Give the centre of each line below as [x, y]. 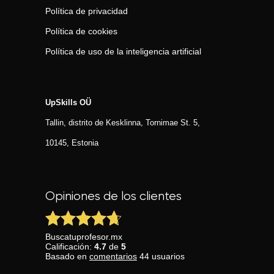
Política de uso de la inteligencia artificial [123, 51]
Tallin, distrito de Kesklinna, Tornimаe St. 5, [123, 123]
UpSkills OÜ [68, 102]
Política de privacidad [87, 11]
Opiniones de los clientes [113, 197]
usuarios [167, 256]
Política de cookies [81, 31]
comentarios [113, 256]
